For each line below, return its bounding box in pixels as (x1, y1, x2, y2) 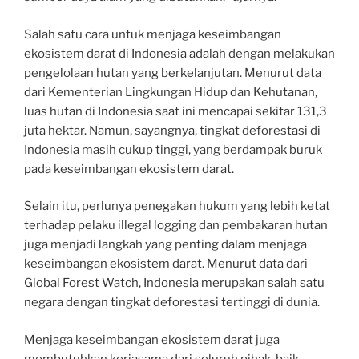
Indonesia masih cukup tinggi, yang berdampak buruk (24, 142, 322, 157)
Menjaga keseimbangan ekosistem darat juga (24, 332, 280, 347)
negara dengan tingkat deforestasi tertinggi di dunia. (24, 295, 320, 310)
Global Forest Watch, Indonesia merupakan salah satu (24, 276, 325, 291)
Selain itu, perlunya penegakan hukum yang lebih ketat (24, 199, 330, 214)
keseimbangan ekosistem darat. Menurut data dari (24, 256, 308, 272)
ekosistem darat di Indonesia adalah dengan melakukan (24, 46, 335, 61)
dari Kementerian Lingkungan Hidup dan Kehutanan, (24, 84, 317, 99)
